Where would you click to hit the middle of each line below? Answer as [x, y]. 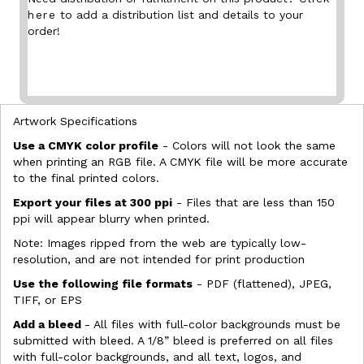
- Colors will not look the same [247, 145]
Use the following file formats [103, 284]
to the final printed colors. [86, 178]
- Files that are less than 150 [253, 202]
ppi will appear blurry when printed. [111, 219]
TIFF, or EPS [48, 300]
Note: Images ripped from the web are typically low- [160, 243]
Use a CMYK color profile [86, 145]
